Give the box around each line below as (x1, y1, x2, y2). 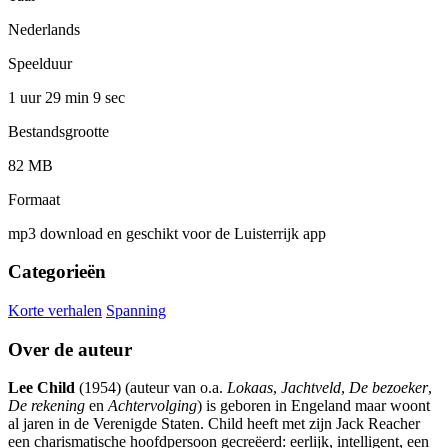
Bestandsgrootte (8, 122, 109, 140)
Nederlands (8, 20, 80, 38)
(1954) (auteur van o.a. (75, 379, 227, 397)
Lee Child (8, 379, 75, 397)
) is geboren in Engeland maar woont (197, 397, 430, 415)
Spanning (106, 302, 166, 320)
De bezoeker (349, 379, 428, 397)
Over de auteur (8, 338, 132, 360)
